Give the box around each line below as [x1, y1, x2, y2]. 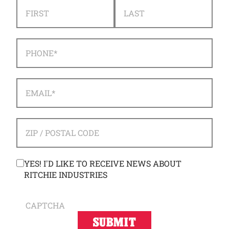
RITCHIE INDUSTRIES [24, 169, 108, 180]
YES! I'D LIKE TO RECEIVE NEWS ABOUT [24, 158, 182, 169]
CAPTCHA [25, 200, 65, 211]
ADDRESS [15, 118, 53, 129]
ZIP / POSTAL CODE [25, 127, 99, 139]
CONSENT [15, 157, 54, 169]
